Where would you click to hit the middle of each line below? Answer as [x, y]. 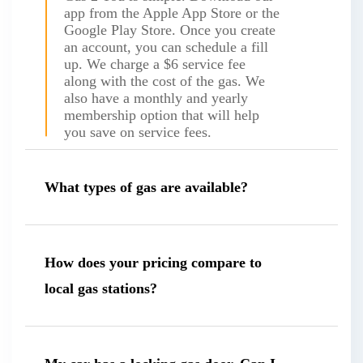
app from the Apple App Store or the [172, 13]
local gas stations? [101, 288]
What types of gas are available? [146, 187]
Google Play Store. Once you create [170, 30]
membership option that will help [162, 115]
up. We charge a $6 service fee [155, 64]
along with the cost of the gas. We [164, 81]
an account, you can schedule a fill [166, 47]
